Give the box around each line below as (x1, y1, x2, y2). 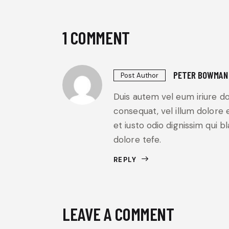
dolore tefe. (113, 134, 162, 146)
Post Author (121, 71, 159, 80)
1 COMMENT (62, 26, 130, 48)
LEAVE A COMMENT (62, 202, 174, 224)
